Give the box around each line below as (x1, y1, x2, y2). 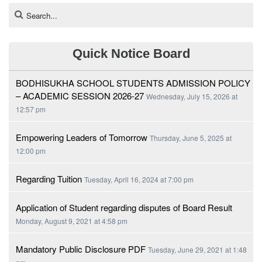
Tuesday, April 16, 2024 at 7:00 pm (84, 174, 194, 185)
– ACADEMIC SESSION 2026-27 (16, 89, 144, 102)
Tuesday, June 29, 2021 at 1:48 (148, 244, 247, 255)
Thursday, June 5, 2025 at (150, 133, 232, 143)
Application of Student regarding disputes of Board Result (16, 201, 232, 214)
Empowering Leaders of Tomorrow (16, 131, 147, 144)
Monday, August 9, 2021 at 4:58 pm (16, 216, 127, 226)
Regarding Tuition (16, 173, 82, 185)
